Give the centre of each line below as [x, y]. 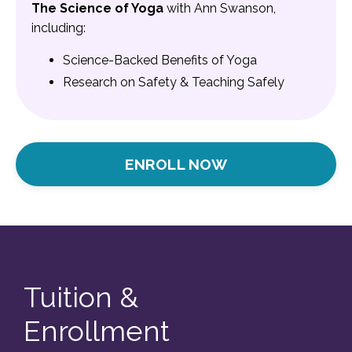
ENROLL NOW [176, 165]
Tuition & [81, 297]
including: [59, 28]
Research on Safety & [127, 82]
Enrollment [97, 331]
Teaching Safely [238, 82]
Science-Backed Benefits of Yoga [160, 60]
